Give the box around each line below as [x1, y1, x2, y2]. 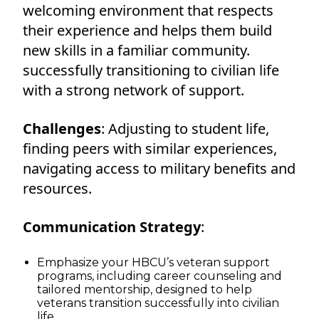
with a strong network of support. [23, 80, 244, 100]
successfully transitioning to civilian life [23, 60, 279, 80]
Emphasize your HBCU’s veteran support [37, 255, 270, 269]
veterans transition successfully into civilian [37, 296, 279, 310]
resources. [23, 178, 92, 198]
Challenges [23, 118, 101, 138]
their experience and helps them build [23, 20, 272, 40]
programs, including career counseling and [37, 268, 282, 283]
